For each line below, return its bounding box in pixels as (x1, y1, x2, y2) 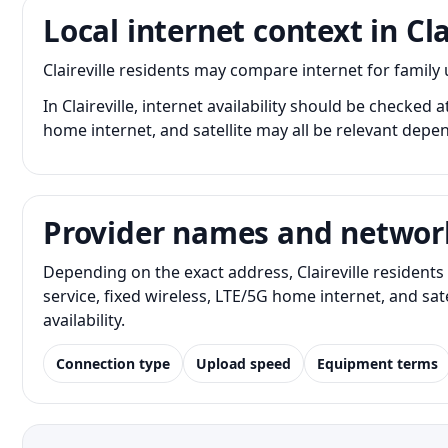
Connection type (56, 354, 170, 373)
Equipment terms (317, 354, 438, 373)
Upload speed (196, 354, 291, 373)
